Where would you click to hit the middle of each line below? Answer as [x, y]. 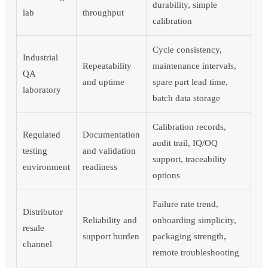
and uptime [104, 82]
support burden [111, 237]
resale [34, 228]
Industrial [41, 58]
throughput [103, 13]
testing [35, 151]
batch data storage [187, 98]
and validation [109, 151]
